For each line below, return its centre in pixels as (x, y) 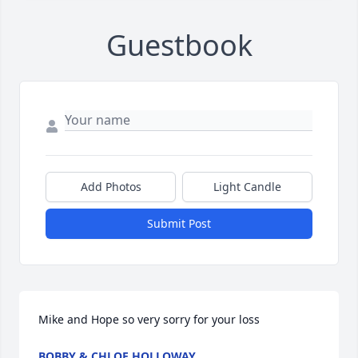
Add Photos (111, 187)
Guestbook (179, 46)
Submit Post (179, 224)
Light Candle (247, 187)
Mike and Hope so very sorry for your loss (149, 320)
